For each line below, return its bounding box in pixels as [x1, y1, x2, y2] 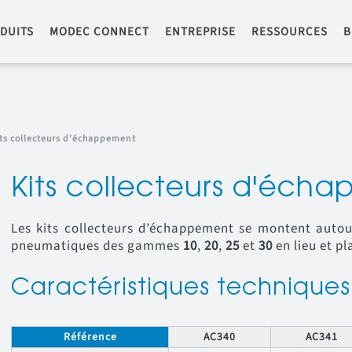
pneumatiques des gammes [11, 236, 183, 255]
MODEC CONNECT [49, 24, 149, 40]
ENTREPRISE [165, 24, 236, 40]
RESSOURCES [251, 24, 328, 40]
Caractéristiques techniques [11, 277, 350, 301]
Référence [63, 328, 117, 345]
